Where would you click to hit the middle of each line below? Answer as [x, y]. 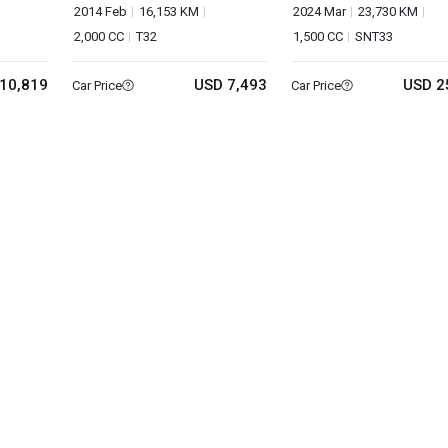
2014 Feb [101, 11]
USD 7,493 [230, 85]
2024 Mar [319, 11]
